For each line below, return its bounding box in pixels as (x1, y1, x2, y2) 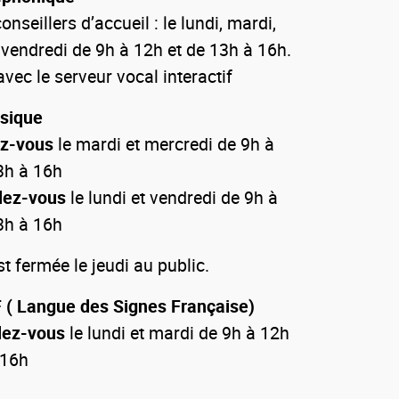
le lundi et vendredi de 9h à (65, 184, 278, 209)
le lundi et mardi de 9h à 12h (64, 320, 289, 345)
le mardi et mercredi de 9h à (57, 131, 274, 156)
